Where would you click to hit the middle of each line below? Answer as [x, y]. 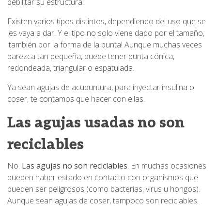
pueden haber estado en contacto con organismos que [103, 177]
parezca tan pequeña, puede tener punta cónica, [91, 56]
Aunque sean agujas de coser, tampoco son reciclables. [103, 200]
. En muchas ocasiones [167, 165]
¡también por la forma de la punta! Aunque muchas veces [105, 44]
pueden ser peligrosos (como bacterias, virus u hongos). [104, 189]
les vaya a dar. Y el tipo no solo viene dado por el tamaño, [106, 33]
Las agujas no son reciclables [75, 165]
